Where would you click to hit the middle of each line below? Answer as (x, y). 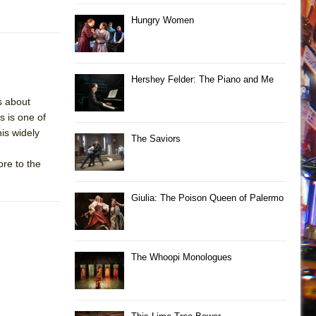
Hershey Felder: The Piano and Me (202, 79)
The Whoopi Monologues (182, 257)
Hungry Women (163, 20)
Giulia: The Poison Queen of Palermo (207, 197)
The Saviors (156, 138)
